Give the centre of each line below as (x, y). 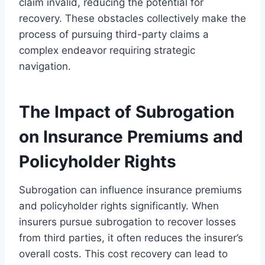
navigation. (45, 66)
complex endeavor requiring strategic (107, 50)
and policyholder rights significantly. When (119, 206)
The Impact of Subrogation (127, 112)
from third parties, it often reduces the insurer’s (131, 237)
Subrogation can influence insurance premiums (130, 190)
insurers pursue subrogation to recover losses (127, 222)
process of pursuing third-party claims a (114, 34)
